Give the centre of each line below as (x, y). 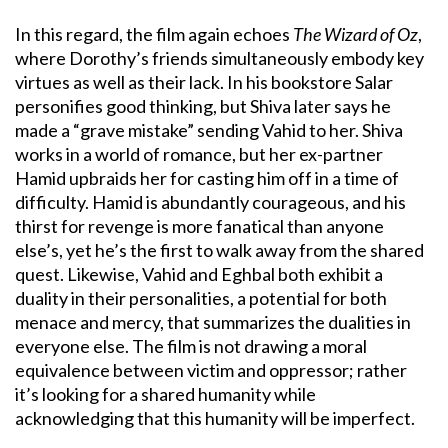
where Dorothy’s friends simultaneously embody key (219, 58)
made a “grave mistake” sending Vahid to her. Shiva (209, 130)
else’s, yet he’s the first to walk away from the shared (219, 250)
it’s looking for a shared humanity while (165, 394)
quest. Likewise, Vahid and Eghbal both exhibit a (199, 274)
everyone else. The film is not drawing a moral (191, 346)
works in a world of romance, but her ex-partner (199, 154)
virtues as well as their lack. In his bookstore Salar (204, 82)
